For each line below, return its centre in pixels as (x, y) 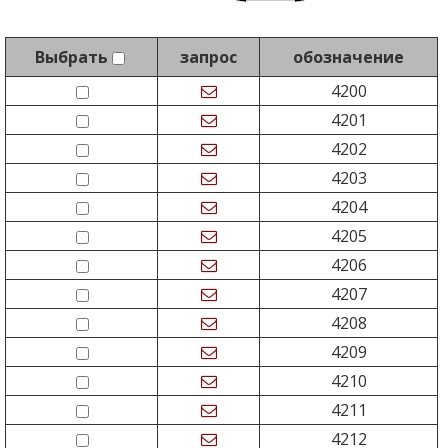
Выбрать (71, 56)
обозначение (348, 56)
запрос (208, 56)
